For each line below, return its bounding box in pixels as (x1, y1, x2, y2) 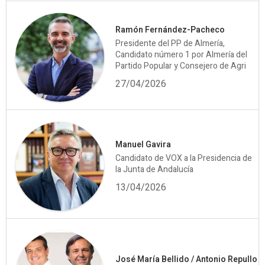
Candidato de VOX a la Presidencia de (115, 151, 252, 164)
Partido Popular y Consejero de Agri (115, 60, 246, 73)
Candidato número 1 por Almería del (115, 49, 247, 62)
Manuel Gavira (115, 138, 171, 151)
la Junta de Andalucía (115, 163, 193, 176)
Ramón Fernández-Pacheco (115, 24, 225, 37)
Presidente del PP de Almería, (115, 37, 225, 50)
